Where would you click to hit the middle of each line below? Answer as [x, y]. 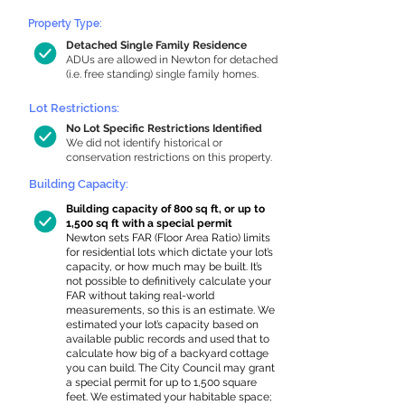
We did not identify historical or [144, 143]
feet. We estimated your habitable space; [169, 397]
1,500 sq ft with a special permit [149, 223]
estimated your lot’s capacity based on [162, 325]
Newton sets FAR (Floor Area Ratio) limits [168, 238]
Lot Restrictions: [74, 108]
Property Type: [65, 24]
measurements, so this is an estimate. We [170, 310]
